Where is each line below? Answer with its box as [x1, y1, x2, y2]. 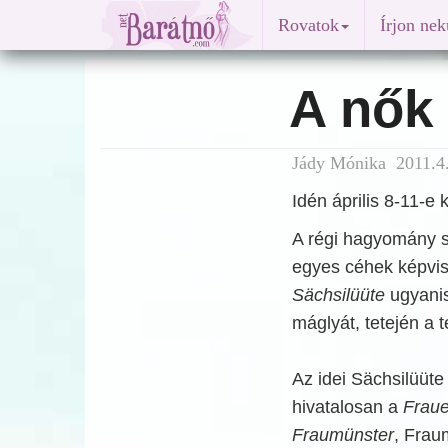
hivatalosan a [291, 397, 403, 417]
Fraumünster [291, 425, 394, 445]
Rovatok [278, 15, 339, 35]
